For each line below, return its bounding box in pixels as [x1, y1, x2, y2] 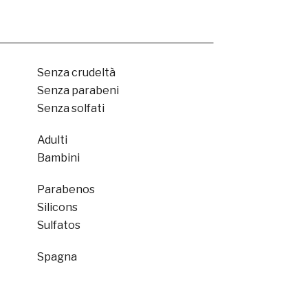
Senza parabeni [36, 84, 119, 97]
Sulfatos [36, 219, 80, 232]
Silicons [36, 201, 78, 214]
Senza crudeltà [36, 66, 115, 79]
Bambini [36, 151, 80, 164]
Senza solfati [36, 102, 104, 115]
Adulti [36, 133, 67, 146]
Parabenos [36, 183, 95, 196]
